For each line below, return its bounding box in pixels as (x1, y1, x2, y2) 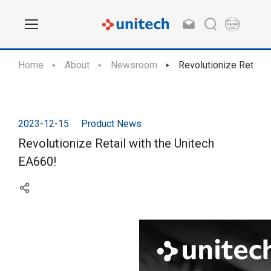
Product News (81, 118, 142, 129)
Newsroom (111, 59, 157, 71)
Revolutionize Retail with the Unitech (18, 136, 214, 151)
